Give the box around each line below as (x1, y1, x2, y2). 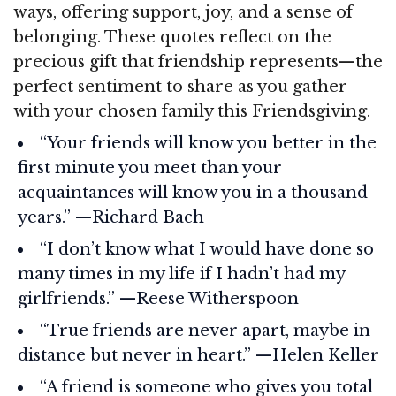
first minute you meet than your (18, 157, 282, 178)
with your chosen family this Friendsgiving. (13, 101, 370, 121)
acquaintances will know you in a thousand (18, 182, 368, 202)
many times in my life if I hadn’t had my (18, 263, 345, 284)
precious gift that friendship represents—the (13, 51, 383, 72)
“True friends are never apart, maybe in (40, 320, 370, 340)
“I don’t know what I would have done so (40, 239, 374, 259)
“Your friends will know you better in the (40, 133, 377, 153)
